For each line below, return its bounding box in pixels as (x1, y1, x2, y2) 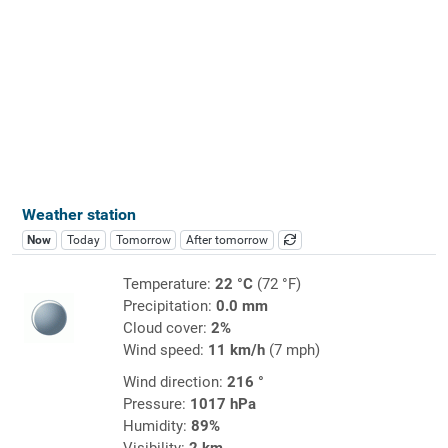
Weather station (21, 204, 136, 224)
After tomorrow (186, 232, 269, 247)
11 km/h (207, 340, 265, 359)
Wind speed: (122, 340, 208, 359)
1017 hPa (189, 394, 256, 413)
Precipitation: (122, 296, 216, 315)
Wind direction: (122, 372, 227, 391)
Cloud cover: (122, 318, 211, 337)
